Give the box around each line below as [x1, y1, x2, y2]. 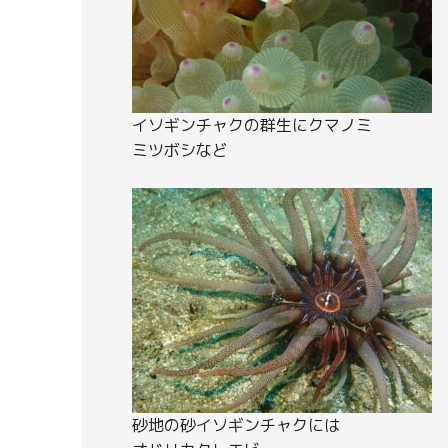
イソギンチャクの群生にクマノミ [132, 113, 372, 136]
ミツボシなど [132, 138, 228, 161]
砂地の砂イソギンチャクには [132, 413, 340, 436]
